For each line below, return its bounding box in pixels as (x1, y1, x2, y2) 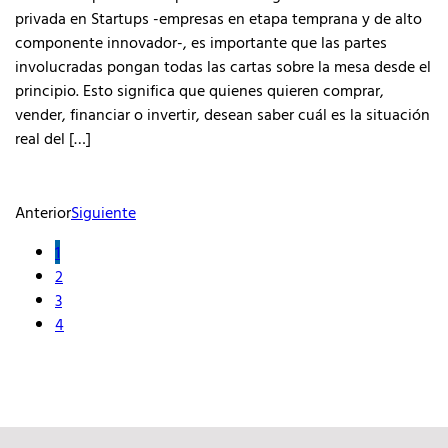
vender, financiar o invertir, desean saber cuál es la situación (15, 102, 430, 126)
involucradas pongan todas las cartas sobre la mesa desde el (15, 54, 431, 78)
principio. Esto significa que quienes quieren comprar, (15, 78, 384, 102)
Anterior (15, 200, 71, 224)
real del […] (15, 126, 91, 150)
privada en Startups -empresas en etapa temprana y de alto (15, 6, 422, 30)
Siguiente (71, 200, 136, 224)
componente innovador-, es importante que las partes (15, 30, 387, 54)
